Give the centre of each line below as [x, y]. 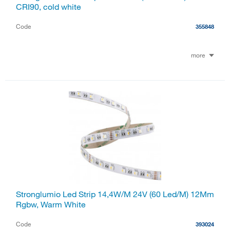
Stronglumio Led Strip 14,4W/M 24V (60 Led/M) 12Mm [115, 194]
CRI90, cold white [49, 6]
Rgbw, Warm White [51, 205]
